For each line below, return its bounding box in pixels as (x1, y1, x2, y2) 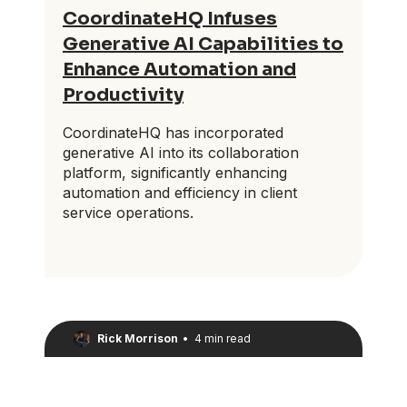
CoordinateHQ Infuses (63, 7, 277, 31)
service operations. (63, 203, 194, 223)
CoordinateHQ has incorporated (63, 124, 283, 143)
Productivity (63, 84, 184, 107)
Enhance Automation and (63, 58, 296, 82)
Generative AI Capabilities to (63, 33, 343, 56)
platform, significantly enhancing (63, 164, 287, 183)
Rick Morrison (97, 332, 178, 346)
